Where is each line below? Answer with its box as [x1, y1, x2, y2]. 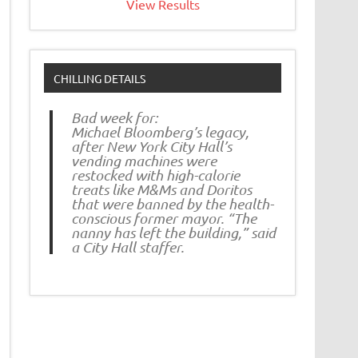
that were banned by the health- [70, 195, 273, 213]
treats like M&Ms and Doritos [70, 181, 252, 199]
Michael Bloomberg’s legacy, [70, 123, 249, 141]
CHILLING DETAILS [53, 70, 145, 86]
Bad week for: [70, 109, 157, 127]
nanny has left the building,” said [70, 224, 276, 242]
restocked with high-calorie [70, 166, 240, 185]
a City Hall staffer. [70, 238, 184, 257]
